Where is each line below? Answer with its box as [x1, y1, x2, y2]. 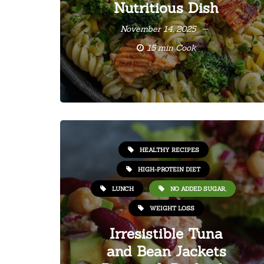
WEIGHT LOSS [150, 204, 194, 212]
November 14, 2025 [120, 24, 196, 34]
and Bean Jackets [106, 242, 226, 260]
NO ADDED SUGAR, [170, 184, 226, 193]
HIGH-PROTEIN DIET [138, 165, 200, 173]
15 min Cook [146, 42, 196, 53]
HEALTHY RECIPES [139, 146, 199, 154]
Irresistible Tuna [110, 225, 223, 243]
